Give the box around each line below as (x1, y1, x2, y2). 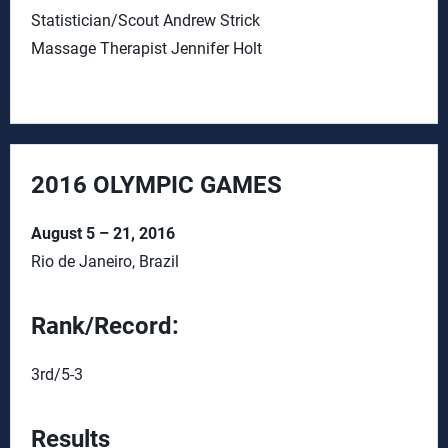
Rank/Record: (31, 312, 185, 340)
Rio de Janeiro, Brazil (31, 252, 179, 271)
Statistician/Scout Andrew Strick (31, 11, 260, 30)
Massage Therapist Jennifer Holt (31, 39, 262, 58)
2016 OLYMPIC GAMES (31, 171, 282, 199)
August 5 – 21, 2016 (31, 224, 175, 243)
